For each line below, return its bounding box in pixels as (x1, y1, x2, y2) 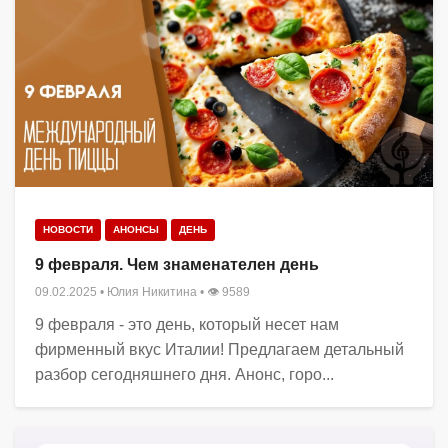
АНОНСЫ (113, 223, 159, 235)
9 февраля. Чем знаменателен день (35, 255, 319, 273)
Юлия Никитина (107, 284, 197, 299)
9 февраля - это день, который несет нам (35, 315, 339, 333)
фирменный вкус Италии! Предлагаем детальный (35, 340, 404, 358)
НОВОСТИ (43, 223, 93, 235)
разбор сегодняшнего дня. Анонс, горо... (35, 365, 334, 383)
